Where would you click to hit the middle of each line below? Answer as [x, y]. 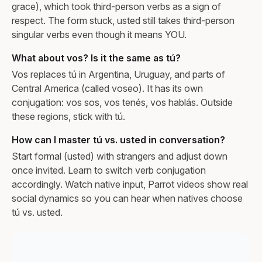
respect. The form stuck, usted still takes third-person [123, 21]
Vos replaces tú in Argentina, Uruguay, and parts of [118, 75]
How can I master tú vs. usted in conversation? [118, 140]
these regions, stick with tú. [68, 117]
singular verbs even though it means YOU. [99, 35]
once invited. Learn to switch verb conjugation [109, 170]
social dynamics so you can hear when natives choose [127, 199]
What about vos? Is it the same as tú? [96, 58]
